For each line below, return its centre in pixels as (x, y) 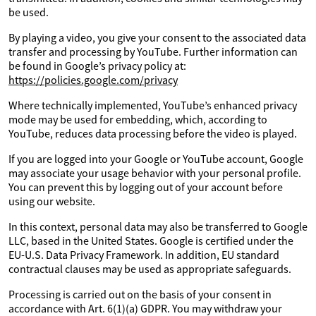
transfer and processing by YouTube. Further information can (153, 51)
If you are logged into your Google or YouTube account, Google (156, 159)
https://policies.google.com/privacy (93, 80)
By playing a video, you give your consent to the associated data (157, 37)
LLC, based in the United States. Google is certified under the (151, 241)
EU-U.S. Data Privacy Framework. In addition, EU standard (144, 255)
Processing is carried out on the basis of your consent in (140, 294)
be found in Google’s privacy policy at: (97, 66)
